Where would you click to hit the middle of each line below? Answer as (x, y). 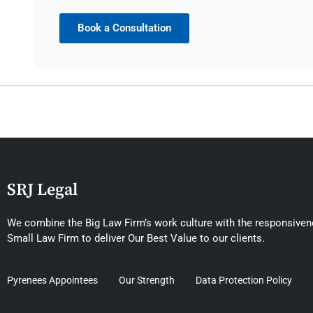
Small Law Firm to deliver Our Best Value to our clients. (136, 238)
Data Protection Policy (244, 281)
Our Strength (147, 281)
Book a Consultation (124, 28)
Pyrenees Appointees (52, 281)
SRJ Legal (42, 190)
